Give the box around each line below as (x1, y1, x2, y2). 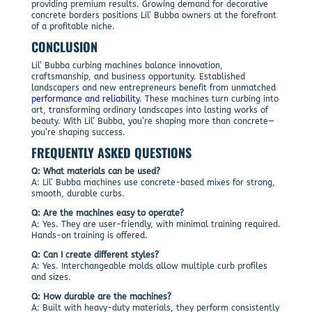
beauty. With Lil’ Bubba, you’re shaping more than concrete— (31, 116, 274, 126)
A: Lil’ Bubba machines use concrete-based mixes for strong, (31, 177, 275, 187)
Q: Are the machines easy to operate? (31, 208, 184, 218)
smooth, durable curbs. (31, 188, 125, 198)
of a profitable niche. (31, 21, 115, 31)
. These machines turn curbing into (139, 93, 279, 104)
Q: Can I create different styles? (31, 249, 159, 260)
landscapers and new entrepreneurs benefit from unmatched (31, 82, 276, 93)
